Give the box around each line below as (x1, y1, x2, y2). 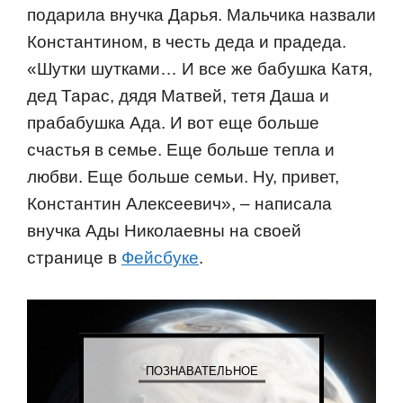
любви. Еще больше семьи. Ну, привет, (27, 167, 339, 187)
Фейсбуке (121, 248, 199, 268)
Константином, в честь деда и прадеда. (27, 32, 346, 52)
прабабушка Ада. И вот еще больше (27, 113, 319, 133)
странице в (27, 248, 121, 268)
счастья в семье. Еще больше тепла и (27, 140, 335, 160)
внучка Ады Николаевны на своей (27, 221, 301, 241)
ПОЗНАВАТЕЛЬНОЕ (145, 363, 258, 378)
